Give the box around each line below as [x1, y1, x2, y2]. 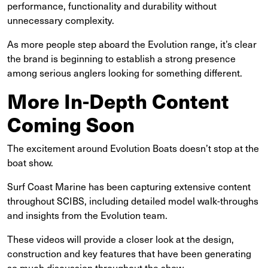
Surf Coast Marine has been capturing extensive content [7, 178, 251, 193]
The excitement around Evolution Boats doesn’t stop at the [7, 140, 259, 155]
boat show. [7, 154, 53, 169]
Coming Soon [7, 109, 135, 138]
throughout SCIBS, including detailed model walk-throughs [7, 193, 258, 208]
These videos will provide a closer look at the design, [7, 231, 234, 246]
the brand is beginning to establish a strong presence [7, 50, 236, 65]
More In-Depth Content [7, 86, 229, 115]
